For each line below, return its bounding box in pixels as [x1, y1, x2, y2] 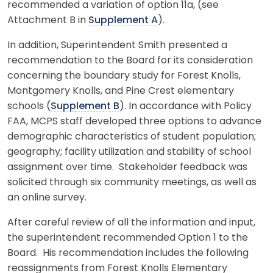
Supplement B [51, 101, 119, 112]
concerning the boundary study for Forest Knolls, [7, 71, 241, 81]
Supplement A [88, 15, 158, 26]
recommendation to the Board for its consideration [7, 55, 253, 66]
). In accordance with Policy [119, 101, 252, 112]
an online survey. [7, 193, 89, 203]
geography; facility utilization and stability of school [7, 147, 251, 157]
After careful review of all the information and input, [7, 218, 255, 228]
